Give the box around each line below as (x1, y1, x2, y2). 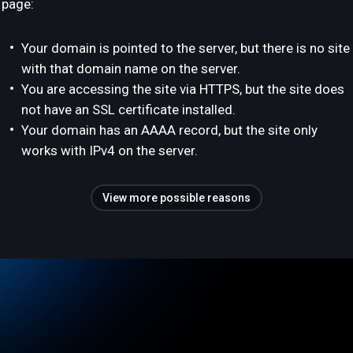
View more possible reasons (102, 191, 251, 204)
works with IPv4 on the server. (21, 143, 198, 158)
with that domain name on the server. (21, 61, 240, 76)
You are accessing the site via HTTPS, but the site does (21, 81, 344, 97)
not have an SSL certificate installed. (21, 102, 236, 117)
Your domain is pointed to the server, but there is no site (21, 40, 350, 56)
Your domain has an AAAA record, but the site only (21, 122, 318, 138)
